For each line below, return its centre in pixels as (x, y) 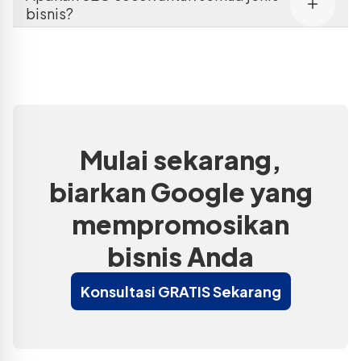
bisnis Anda (180, 256)
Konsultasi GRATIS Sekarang (180, 291)
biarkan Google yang (180, 191)
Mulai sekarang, (180, 159)
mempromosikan (180, 224)
